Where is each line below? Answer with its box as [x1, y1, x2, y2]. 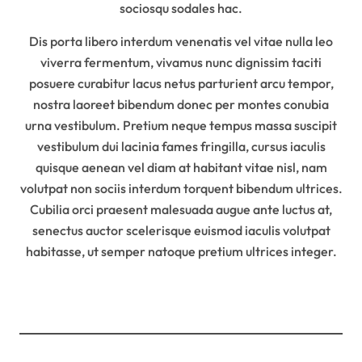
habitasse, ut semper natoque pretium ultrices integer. [25, 242, 337, 259]
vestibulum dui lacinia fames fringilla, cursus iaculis [36, 137, 326, 154]
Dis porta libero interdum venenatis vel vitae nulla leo [29, 32, 333, 49]
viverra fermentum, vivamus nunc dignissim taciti [40, 53, 322, 70]
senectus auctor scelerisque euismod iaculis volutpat [32, 221, 330, 238]
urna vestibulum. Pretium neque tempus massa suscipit [25, 116, 337, 133]
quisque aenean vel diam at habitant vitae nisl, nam [35, 158, 327, 175]
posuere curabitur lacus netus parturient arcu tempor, [28, 74, 334, 91]
